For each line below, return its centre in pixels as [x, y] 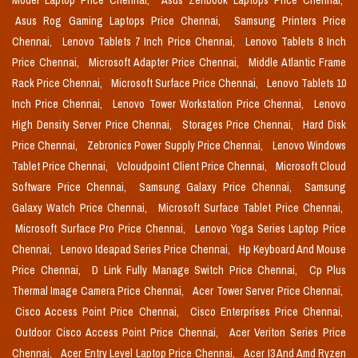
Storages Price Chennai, [239, 125]
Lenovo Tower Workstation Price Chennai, [210, 104]
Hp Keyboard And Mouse [292, 250]
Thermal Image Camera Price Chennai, [99, 291]
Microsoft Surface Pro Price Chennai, [102, 229]
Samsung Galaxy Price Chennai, [219, 187]
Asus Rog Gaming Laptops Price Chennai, [121, 21]
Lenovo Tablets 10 [306, 84]
